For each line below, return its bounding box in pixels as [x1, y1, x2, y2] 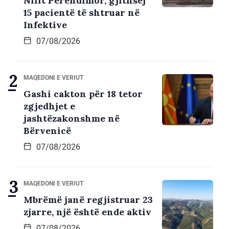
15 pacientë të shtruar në [24, 7, 140, 19]
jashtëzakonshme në [24, 112, 120, 125]
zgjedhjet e [24, 100, 75, 112]
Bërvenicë [24, 125, 71, 137]
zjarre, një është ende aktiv [24, 206, 151, 218]
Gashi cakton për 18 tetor [24, 88, 143, 100]
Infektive [24, 19, 67, 31]
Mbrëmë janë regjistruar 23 [24, 194, 153, 206]
